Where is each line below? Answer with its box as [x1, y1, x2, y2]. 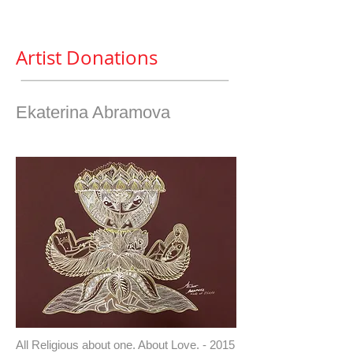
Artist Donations [16, 45, 158, 70]
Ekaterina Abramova [16, 102, 170, 122]
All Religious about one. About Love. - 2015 [16, 338, 235, 351]
